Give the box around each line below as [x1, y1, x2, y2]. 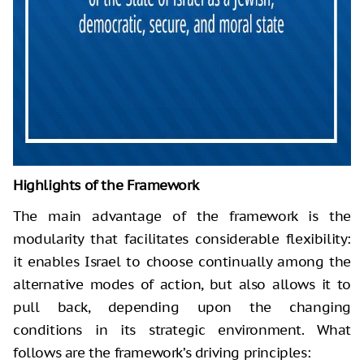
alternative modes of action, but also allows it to [13, 275, 351, 294]
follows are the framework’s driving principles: [13, 344, 311, 362]
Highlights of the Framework [13, 176, 199, 195]
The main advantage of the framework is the [13, 207, 351, 226]
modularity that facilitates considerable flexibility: [13, 230, 351, 249]
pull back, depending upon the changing [13, 298, 351, 317]
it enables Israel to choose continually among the [13, 253, 351, 271]
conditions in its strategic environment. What [13, 321, 351, 340]
